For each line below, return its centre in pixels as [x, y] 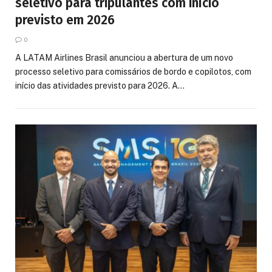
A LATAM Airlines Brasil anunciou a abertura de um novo [124, 58]
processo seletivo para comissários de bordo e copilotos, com [133, 72]
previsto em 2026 [65, 20]
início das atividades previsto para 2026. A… [100, 86]
